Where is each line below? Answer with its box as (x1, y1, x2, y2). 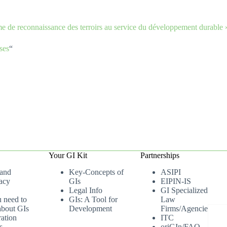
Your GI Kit (49, 151, 88, 160)
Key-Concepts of (69, 168, 124, 176)
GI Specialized (161, 186, 208, 195)
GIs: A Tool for (69, 195, 118, 204)
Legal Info (69, 186, 103, 195)
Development (69, 204, 112, 213)
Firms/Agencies (161, 204, 211, 213)
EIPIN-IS (161, 177, 192, 185)
